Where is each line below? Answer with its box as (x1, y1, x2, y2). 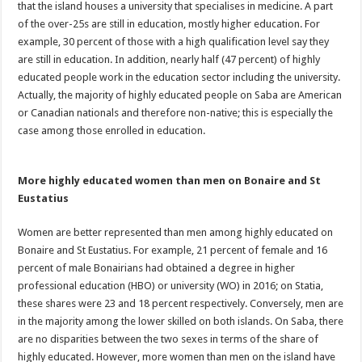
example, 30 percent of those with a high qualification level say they (18, 36, 330, 48)
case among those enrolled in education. (18, 124, 206, 137)
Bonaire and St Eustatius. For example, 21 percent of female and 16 (18, 244, 328, 256)
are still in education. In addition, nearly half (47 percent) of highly (18, 53, 321, 65)
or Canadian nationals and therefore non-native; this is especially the (18, 107, 334, 119)
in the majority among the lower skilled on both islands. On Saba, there (18, 315, 344, 327)
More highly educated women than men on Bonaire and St (18, 175, 322, 187)
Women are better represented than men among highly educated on (18, 226, 334, 238)
